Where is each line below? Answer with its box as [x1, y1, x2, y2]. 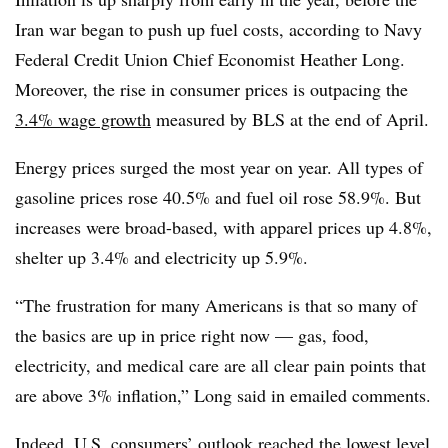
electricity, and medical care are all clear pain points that [15, 353, 426, 377]
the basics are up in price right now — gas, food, [15, 323, 369, 347]
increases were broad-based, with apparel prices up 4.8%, [15, 215, 432, 239]
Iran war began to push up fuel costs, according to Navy [15, 17, 422, 41]
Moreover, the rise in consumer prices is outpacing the [15, 77, 408, 101]
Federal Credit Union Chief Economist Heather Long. [15, 47, 405, 71]
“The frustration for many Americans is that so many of [15, 293, 417, 317]
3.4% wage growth [15, 107, 151, 131]
